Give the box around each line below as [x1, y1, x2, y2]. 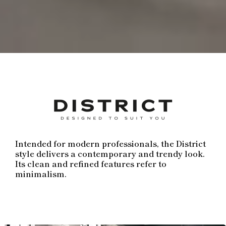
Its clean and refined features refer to [15, 157, 166, 169]
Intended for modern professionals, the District [15, 137, 206, 149]
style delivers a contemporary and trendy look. [15, 147, 205, 159]
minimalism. [15, 167, 67, 180]
